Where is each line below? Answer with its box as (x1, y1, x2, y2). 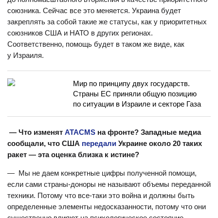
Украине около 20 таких (116, 139, 202, 147)
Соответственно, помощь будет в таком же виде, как (7, 40, 184, 48)
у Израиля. (7, 51, 44, 59)
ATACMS (65, 128, 95, 136)
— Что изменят (7, 128, 65, 136)
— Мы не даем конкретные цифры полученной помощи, (7, 169, 197, 177)
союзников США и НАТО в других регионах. (7, 29, 153, 37)
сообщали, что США (7, 139, 82, 147)
